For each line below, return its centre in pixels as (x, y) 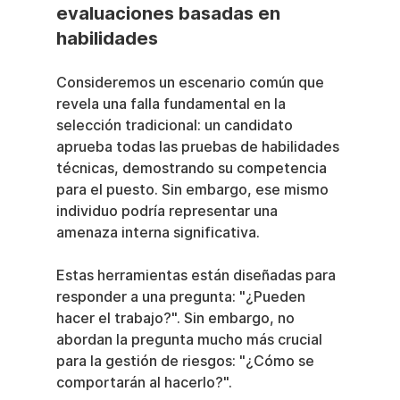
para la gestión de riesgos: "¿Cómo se (187, 362)
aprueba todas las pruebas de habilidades (199, 147)
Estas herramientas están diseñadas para (197, 276)
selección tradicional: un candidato (176, 126)
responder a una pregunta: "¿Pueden (182, 297)
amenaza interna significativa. (158, 233)
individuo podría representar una (168, 212)
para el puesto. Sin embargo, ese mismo (194, 190)
